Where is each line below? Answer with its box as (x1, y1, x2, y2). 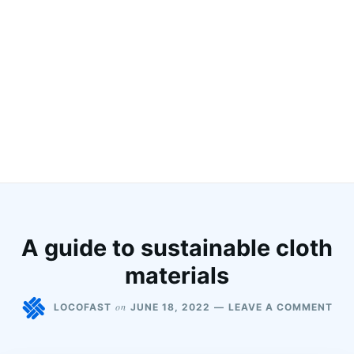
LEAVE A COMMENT (228, 300, 333, 313)
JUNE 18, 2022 (130, 300, 210, 313)
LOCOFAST (54, 300, 111, 313)
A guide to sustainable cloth (21, 233, 333, 262)
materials (125, 261, 229, 289)
